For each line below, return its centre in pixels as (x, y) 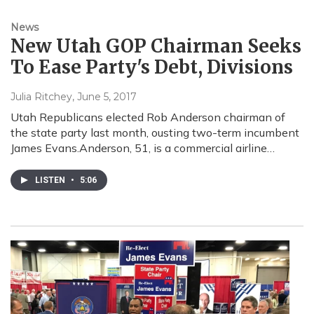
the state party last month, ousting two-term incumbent (155, 133)
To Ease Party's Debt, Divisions (152, 67)
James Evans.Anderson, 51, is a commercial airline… (143, 148)
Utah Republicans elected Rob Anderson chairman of (148, 117)
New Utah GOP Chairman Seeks (156, 46)
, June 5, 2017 (104, 97)
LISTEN (51, 180)
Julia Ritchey (41, 97)
